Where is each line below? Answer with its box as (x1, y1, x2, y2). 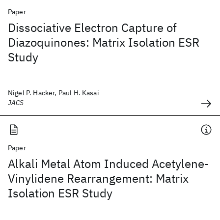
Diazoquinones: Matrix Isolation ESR (8, 34, 199, 50)
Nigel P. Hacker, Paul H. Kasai (8, 88, 99, 97)
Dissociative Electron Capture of (8, 20, 177, 35)
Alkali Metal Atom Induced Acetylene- (8, 156, 209, 171)
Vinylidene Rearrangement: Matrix (8, 170, 189, 186)
